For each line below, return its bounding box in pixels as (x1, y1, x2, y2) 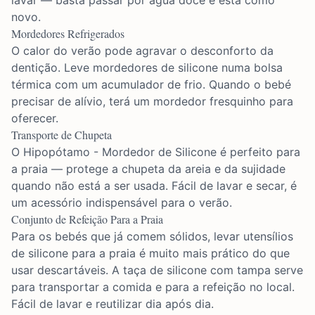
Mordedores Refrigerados (11, 26, 124, 41)
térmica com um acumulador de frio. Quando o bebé (11, 77, 291, 91)
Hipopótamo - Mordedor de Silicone (23, 145, 217, 159)
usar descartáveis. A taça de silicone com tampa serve (11, 263, 303, 277)
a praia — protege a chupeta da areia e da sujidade (11, 162, 285, 176)
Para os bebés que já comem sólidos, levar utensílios (11, 229, 293, 243)
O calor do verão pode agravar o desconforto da (11, 44, 274, 58)
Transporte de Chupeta (11, 127, 112, 142)
